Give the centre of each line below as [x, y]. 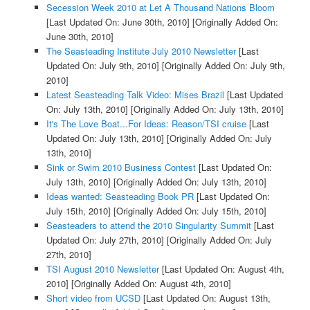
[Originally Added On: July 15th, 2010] [188, 211]
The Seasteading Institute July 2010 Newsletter [141, 51]
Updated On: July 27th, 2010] [105, 240]
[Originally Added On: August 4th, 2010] [149, 284]
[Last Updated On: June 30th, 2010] [118, 22]
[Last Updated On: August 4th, [221, 269]
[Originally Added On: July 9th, [222, 66]
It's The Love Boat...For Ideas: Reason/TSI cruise [146, 124]
